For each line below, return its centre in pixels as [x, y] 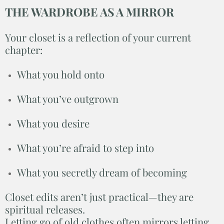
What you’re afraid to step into [85, 148]
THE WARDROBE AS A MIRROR [89, 12]
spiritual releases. [45, 209]
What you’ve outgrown [68, 99]
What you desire [53, 123]
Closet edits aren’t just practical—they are [99, 197]
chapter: [24, 50]
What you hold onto [61, 74]
